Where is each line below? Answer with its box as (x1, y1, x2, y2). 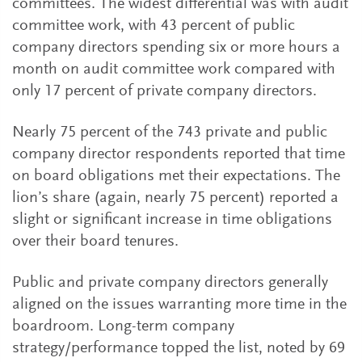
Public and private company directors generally (12, 275, 328, 291)
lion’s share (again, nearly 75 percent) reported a (12, 190, 339, 206)
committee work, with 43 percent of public (12, 18, 295, 34)
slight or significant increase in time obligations (12, 212, 332, 228)
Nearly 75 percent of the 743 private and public (12, 124, 327, 141)
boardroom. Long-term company (12, 318, 234, 335)
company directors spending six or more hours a (12, 40, 340, 56)
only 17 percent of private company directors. (12, 83, 317, 99)
